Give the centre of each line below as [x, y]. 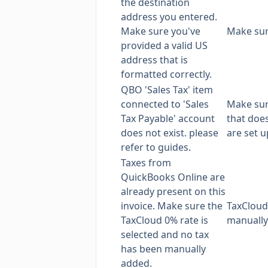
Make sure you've [161, 31]
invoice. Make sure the [172, 206]
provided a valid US [164, 45]
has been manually [163, 249]
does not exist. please [170, 133]
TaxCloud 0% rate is [165, 220]
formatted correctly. [166, 74]
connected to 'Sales [165, 104]
